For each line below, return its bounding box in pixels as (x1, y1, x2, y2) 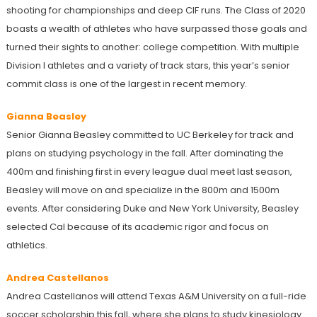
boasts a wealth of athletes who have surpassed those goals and (6, 21, 307, 35)
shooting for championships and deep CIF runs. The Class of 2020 (6, 3, 306, 17)
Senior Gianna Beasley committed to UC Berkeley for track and (6, 127, 294, 142)
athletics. (6, 238, 47, 252)
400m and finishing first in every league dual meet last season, (6, 164, 292, 178)
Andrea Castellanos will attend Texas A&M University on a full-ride (6, 289, 306, 303)
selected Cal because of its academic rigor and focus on (6, 219, 269, 234)
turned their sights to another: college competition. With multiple (6, 40, 299, 54)
